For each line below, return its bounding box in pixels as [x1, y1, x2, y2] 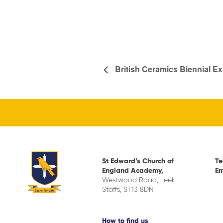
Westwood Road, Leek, [102, 176, 177, 184]
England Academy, [102, 166, 163, 175]
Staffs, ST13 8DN [102, 185, 154, 194]
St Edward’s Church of [102, 157, 174, 166]
